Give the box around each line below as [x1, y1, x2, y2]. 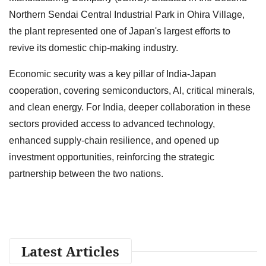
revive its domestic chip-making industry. [9, 42, 178, 53]
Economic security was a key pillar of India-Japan [9, 68, 216, 79]
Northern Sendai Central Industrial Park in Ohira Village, [9, 9, 245, 20]
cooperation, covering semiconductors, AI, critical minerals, [9, 85, 255, 96]
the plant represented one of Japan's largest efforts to [9, 26, 230, 36]
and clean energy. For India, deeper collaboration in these [9, 102, 251, 112]
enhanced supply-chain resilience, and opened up [9, 135, 219, 145]
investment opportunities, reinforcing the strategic [9, 151, 214, 162]
